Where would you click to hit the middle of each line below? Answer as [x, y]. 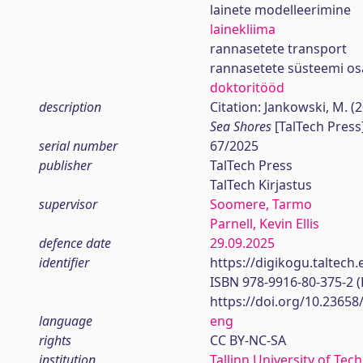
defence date [75, 243]
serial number [78, 146]
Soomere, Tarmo [261, 204]
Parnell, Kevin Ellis [264, 224]
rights [55, 340]
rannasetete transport [278, 49]
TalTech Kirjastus [261, 185]
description [70, 107]
